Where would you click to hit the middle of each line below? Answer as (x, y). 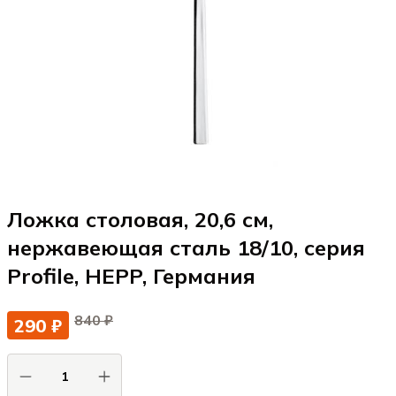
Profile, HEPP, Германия (131, 276)
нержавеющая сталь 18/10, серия (186, 247)
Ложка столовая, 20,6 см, (140, 219)
